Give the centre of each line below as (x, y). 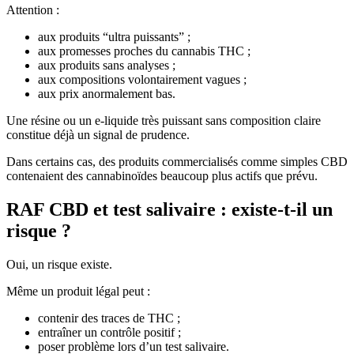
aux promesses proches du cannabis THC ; (144, 51)
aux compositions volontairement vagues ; (142, 79)
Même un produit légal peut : (78, 291)
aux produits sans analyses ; (107, 65)
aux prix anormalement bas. (107, 93)
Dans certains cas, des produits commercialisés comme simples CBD (177, 161)
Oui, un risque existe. (59, 264)
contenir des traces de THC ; (109, 318)
